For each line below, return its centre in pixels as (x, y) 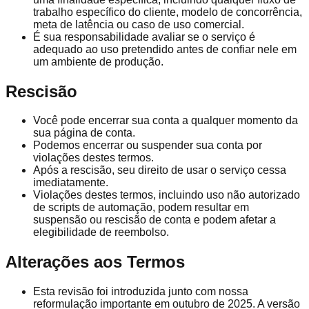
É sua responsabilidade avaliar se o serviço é (144, 37)
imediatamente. (71, 183)
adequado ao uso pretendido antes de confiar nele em (165, 49)
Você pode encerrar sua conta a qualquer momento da (166, 121)
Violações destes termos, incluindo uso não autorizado (167, 195)
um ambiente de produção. (98, 61)
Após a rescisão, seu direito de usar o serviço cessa (160, 170)
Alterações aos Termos (95, 262)
